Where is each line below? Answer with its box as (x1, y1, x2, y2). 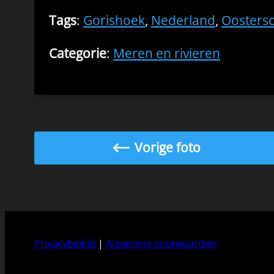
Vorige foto (134, 139, 201, 157)
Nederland (151, 12, 215, 29)
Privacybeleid (34, 237, 95, 251)
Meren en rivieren (113, 44, 220, 62)
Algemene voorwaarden (106, 237, 216, 251)
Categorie (49, 44, 106, 62)
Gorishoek (83, 12, 145, 29)
